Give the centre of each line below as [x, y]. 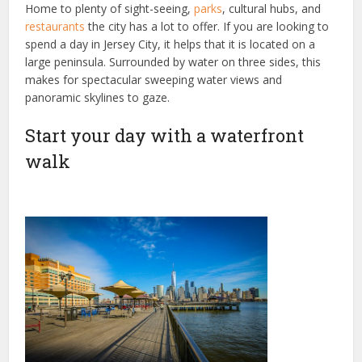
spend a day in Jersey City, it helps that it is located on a [170, 44]
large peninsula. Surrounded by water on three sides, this [173, 61]
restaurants [55, 26]
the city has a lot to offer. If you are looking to [207, 26]
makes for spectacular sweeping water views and [154, 79]
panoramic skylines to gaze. [98, 97]
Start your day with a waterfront [165, 135]
